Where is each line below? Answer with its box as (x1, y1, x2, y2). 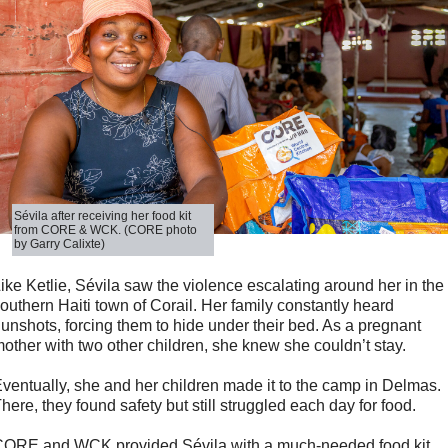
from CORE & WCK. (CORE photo (14, 223, 198, 238)
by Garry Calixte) (14, 237, 106, 252)
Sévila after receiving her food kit (14, 209, 192, 224)
